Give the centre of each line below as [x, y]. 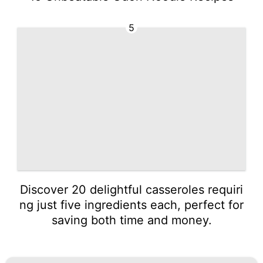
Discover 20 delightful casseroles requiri [131, 189]
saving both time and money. [131, 220]
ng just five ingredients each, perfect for [131, 205]
